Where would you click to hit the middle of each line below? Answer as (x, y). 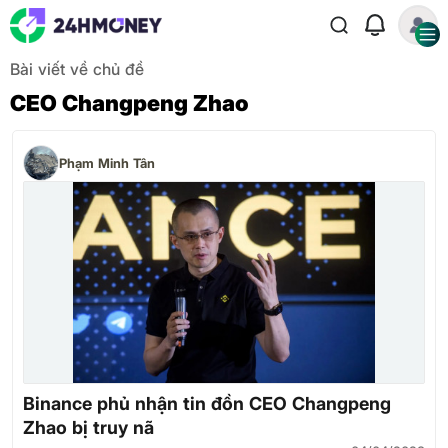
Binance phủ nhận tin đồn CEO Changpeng (207, 403)
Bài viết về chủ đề (77, 69)
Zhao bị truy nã (88, 427)
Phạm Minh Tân (107, 162)
